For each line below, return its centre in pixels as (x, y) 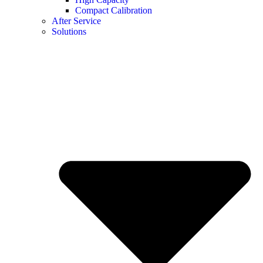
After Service (76, 21)
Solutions (69, 31)
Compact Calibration (114, 10)
